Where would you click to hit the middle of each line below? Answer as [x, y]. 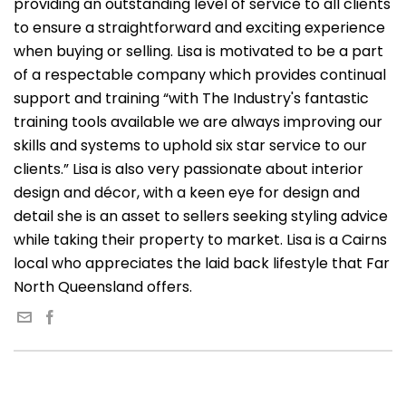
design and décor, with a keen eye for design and [187, 193]
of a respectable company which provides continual [200, 75]
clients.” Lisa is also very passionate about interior [188, 169]
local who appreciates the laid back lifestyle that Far [202, 263]
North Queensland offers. [103, 287]
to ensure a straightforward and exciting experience [199, 28]
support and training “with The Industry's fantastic [191, 98]
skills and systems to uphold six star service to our [190, 145]
